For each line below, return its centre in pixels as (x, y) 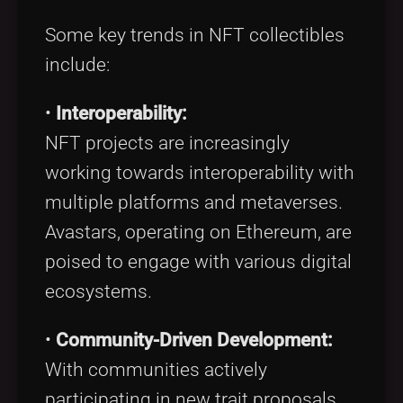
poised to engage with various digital (198, 261)
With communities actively (156, 369)
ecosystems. (99, 291)
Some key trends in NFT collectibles (195, 36)
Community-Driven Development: (194, 340)
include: (77, 65)
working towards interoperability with (200, 172)
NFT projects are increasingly (167, 143)
